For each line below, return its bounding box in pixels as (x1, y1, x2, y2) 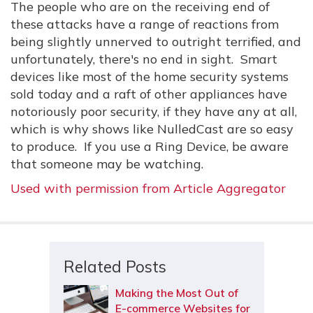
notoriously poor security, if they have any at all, (10, 103, 297, 119)
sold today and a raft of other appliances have (10, 86, 287, 102)
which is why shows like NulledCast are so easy (10, 121, 293, 137)
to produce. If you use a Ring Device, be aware (10, 138, 289, 154)
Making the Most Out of (115, 286, 238, 300)
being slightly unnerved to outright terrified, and (10, 34, 301, 50)
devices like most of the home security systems (10, 68, 289, 85)
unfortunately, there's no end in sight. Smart (10, 51, 277, 67)
